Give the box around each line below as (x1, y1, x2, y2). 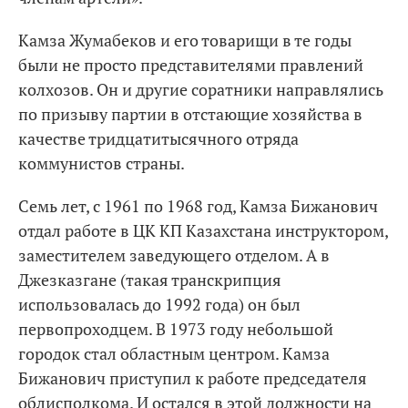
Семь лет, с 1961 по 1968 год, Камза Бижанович (18, 195, 378, 217)
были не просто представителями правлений (18, 54, 363, 76)
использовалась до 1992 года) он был (18, 293, 301, 315)
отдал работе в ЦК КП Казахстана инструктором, (18, 219, 388, 241)
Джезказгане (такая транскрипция (18, 269, 281, 291)
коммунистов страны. (18, 152, 185, 174)
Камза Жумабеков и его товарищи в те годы (18, 29, 352, 51)
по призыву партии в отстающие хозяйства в (18, 103, 362, 125)
